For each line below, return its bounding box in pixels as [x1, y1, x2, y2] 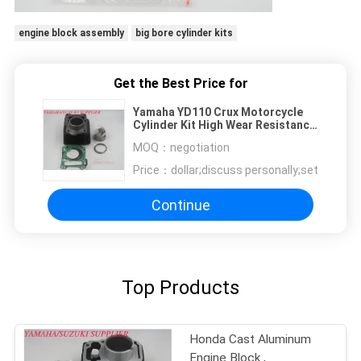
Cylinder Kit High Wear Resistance [133, 118, 316, 132]
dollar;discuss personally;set [171, 164, 318, 177]
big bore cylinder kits [135, 27, 233, 39]
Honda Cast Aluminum [189, 332, 312, 347]
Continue [151, 196, 210, 214]
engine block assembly [18, 27, 124, 39]
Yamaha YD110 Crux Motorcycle [133, 106, 303, 119]
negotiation [170, 141, 230, 155]
